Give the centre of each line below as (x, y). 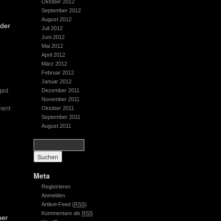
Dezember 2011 (60, 90)
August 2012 (56, 19)
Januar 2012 (56, 81)
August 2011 (56, 126)
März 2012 (54, 64)
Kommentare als (61, 213)
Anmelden (53, 195)
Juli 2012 (52, 28)
